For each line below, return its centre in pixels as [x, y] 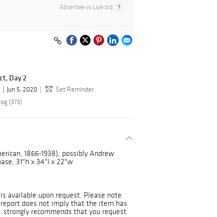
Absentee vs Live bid [86, 7]
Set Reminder [75, 90]
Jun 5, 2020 [22, 90]
